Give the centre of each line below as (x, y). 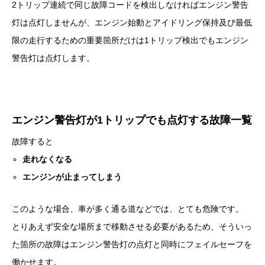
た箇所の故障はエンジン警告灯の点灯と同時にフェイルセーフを (132, 245)
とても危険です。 (211, 209)
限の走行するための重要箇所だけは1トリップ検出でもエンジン (130, 41)
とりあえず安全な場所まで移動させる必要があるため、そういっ (132, 227)
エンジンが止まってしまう (72, 177)
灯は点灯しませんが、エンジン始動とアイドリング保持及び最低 (132, 23)
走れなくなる (48, 159)
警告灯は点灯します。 (53, 58)
